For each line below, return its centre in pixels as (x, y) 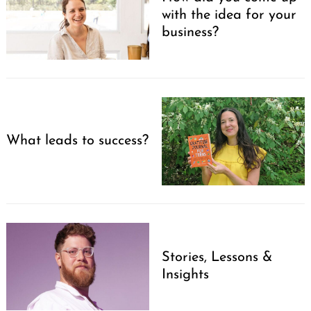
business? (190, 32)
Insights (185, 275)
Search (48, 179)
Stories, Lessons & (217, 257)
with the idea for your (229, 15)
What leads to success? (77, 141)
